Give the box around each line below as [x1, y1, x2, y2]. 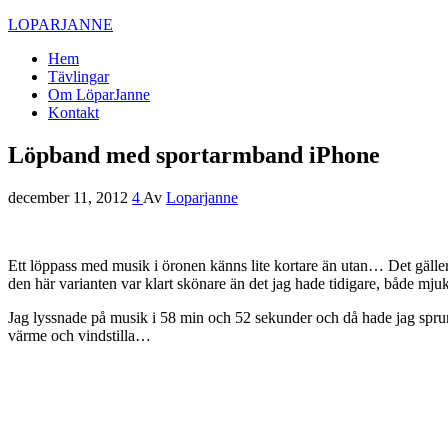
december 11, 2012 [8, 188, 132, 206]
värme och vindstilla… [8, 326, 151, 344]
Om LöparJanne [48, 86, 150, 103]
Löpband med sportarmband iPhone [8, 141, 380, 168]
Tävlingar [48, 68, 109, 85]
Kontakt [48, 104, 99, 121]
